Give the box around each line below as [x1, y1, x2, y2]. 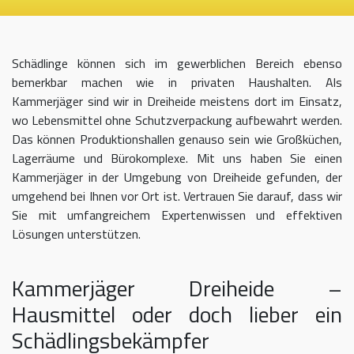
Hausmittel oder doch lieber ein [12, 297, 342, 332]
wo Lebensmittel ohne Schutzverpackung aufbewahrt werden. [12, 111, 342, 130]
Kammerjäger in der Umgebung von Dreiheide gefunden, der [12, 168, 342, 187]
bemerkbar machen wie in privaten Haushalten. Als [12, 73, 342, 92]
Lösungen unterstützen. [12, 224, 141, 244]
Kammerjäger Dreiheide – [12, 271, 342, 306]
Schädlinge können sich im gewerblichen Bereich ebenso [12, 54, 342, 73]
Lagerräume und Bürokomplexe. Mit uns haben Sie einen [12, 149, 342, 168]
